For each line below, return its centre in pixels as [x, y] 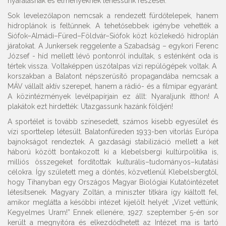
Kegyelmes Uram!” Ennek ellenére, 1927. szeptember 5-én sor [113, 212]
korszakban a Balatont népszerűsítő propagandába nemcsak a [113, 76]
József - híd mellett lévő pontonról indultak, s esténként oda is [113, 56]
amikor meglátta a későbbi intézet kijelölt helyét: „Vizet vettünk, [113, 202]
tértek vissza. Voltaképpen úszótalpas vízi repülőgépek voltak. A [113, 66]
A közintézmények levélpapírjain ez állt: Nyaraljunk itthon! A [113, 96]
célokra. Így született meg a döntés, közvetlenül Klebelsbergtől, [113, 172]
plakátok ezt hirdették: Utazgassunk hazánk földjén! [90, 106]
